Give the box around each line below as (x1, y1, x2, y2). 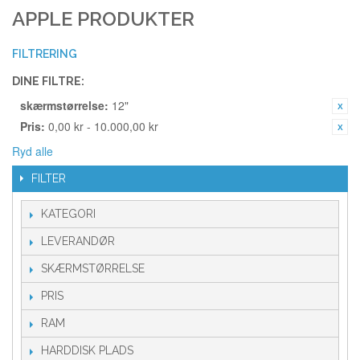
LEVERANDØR (41, 235, 115, 247)
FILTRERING (12, 47, 77, 60)
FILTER (31, 172, 66, 185)
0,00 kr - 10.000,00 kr (45, 118, 158, 134)
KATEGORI (41, 207, 96, 220)
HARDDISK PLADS (41, 344, 133, 357)
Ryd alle (12, 143, 53, 159)
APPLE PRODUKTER (12, 7, 194, 31)
